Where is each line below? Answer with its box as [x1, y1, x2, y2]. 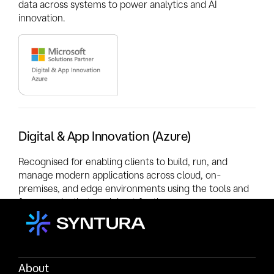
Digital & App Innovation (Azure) [18, 128, 191, 143]
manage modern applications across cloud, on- [18, 169, 221, 180]
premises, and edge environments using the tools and [18, 182, 249, 194]
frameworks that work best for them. [18, 196, 178, 207]
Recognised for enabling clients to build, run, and [18, 155, 228, 167]
